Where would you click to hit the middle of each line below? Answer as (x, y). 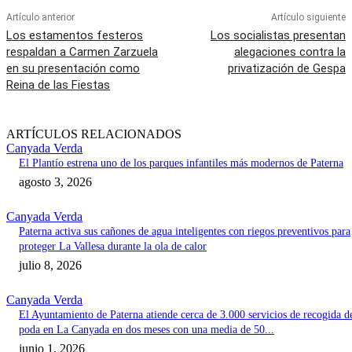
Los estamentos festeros (75, 36)
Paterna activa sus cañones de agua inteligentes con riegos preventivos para (185, 232)
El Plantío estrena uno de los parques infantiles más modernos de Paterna (181, 163)
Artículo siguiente (308, 18)
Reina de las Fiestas (58, 85)
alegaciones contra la (290, 52)
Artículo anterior (40, 18)
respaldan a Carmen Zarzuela (82, 52)
